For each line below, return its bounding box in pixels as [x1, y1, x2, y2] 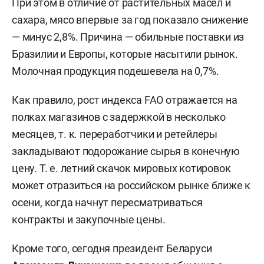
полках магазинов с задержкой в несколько [12, 110, 226, 123]
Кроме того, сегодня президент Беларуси [12, 242, 212, 255]
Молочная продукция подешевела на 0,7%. [12, 64, 219, 77]
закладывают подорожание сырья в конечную [12, 144, 240, 157]
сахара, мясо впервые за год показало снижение [12, 13, 249, 26]
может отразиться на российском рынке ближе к [12, 179, 251, 192]
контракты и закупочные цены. [12, 213, 166, 226]
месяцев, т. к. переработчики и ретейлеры [12, 127, 217, 140]
